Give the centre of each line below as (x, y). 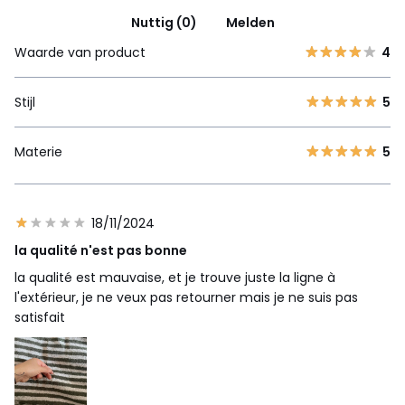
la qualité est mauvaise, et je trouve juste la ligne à (175, 278)
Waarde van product (80, 53)
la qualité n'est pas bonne (101, 251)
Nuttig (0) (164, 23)
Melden (250, 23)
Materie (38, 152)
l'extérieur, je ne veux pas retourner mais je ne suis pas (186, 298)
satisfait (40, 318)
